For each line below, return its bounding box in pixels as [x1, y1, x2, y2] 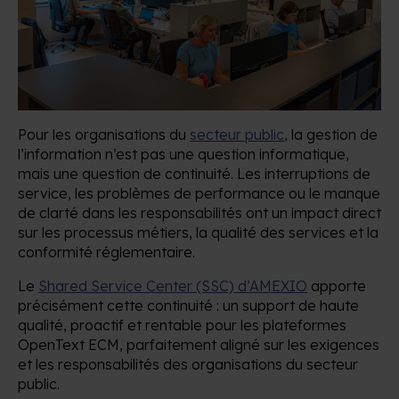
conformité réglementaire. [18, 242, 195, 261]
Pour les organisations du [18, 125, 190, 143]
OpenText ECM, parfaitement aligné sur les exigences [18, 335, 379, 354]
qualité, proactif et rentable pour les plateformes [18, 315, 346, 334]
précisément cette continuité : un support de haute [18, 296, 359, 314]
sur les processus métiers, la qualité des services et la [18, 223, 379, 241]
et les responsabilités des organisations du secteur [18, 354, 358, 373]
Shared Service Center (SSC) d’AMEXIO [38, 276, 307, 295]
